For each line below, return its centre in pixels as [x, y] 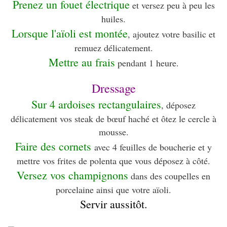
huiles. [113, 19]
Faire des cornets [55, 146]
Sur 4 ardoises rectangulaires [96, 104]
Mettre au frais [82, 62]
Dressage [113, 88]
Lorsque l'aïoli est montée [70, 33]
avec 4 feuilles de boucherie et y [153, 147]
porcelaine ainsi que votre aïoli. [113, 190]
